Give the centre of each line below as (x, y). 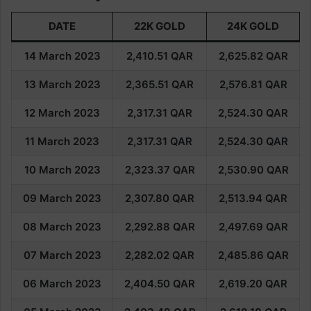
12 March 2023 (62, 112)
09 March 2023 (62, 198)
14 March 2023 (62, 56)
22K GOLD (160, 26)
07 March (48, 255)
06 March (48, 283)
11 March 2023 (62, 141)
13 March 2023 (62, 84)
